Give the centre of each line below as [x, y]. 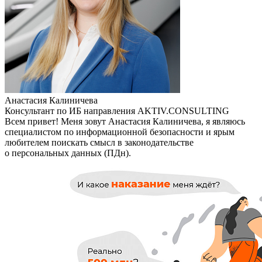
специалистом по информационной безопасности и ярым [120, 132]
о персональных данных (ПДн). [68, 153]
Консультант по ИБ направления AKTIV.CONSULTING [117, 111]
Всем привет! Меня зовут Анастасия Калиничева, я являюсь [125, 121]
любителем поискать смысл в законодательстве [99, 142]
